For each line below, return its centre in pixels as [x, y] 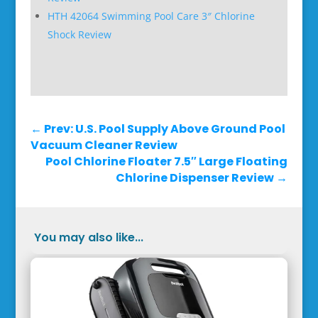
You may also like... [88, 237]
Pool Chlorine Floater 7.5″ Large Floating [167, 161]
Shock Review [79, 34]
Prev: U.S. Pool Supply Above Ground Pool [164, 128]
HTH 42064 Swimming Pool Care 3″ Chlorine [151, 16]
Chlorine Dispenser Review [195, 177]
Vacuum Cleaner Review [104, 145]
